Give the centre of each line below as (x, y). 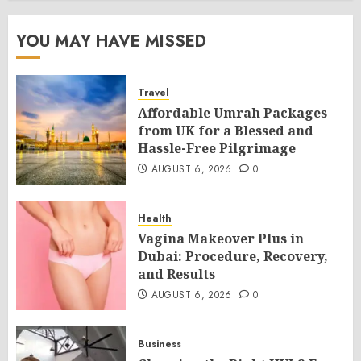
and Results (176, 274)
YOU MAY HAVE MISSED (111, 41)
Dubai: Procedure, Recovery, (233, 256)
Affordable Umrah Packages (232, 113)
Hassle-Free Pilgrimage (217, 148)
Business (160, 344)
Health (155, 218)
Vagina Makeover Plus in (221, 239)
